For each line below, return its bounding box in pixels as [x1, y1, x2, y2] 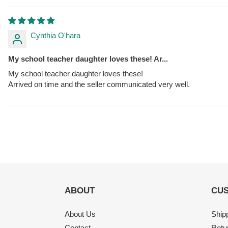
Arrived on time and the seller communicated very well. [8, 79, 190, 89]
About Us [65, 209, 96, 218]
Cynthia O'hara [31, 31, 80, 40]
